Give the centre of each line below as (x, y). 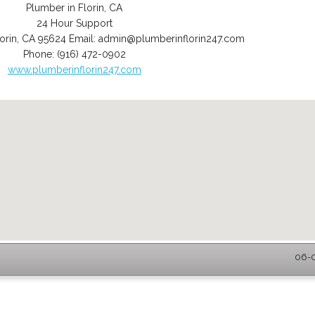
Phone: (40, 54)
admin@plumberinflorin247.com (172, 39)
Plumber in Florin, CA (75, 8)
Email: (84, 39)
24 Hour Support (74, 23)
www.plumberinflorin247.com (74, 70)
